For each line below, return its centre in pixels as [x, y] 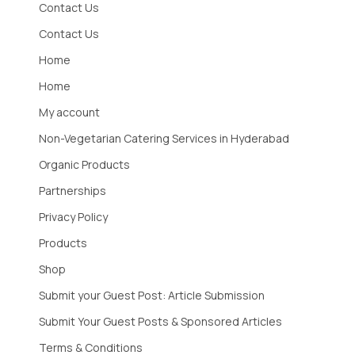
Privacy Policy [73, 217]
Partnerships [73, 191]
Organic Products [84, 165]
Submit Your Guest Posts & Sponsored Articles [160, 322]
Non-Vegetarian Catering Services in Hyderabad [164, 139]
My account [69, 113]
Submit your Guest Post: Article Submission [152, 296]
